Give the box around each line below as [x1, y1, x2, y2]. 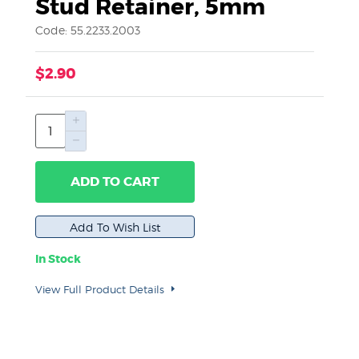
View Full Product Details [35, 282, 167, 296]
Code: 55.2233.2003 [35, 22, 140, 37]
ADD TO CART [71, 172, 160, 190]
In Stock [35, 251, 81, 267]
